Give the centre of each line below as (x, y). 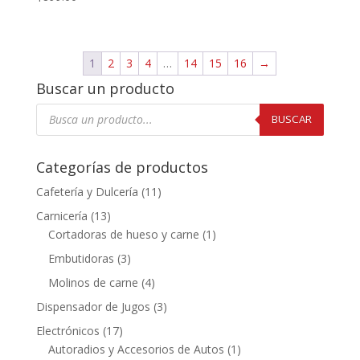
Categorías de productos (122, 167)
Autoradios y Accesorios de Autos (136, 349)
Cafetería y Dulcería (87, 191)
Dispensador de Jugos (93, 306)
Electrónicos (67, 330)
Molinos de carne (93, 282)
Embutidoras (81, 258)
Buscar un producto (105, 88)
